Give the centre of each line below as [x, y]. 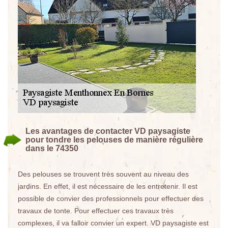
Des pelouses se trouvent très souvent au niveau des [103, 174]
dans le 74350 [52, 148]
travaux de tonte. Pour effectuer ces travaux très [96, 211]
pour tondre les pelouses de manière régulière [114, 140]
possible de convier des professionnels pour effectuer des [111, 198]
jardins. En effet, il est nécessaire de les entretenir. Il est [108, 186]
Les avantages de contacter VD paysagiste [108, 131]
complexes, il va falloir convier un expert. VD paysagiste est [113, 223]
